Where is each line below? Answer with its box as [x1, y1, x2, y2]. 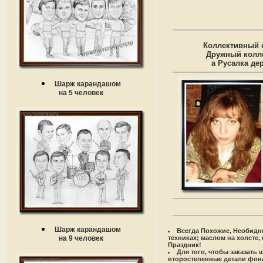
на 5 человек [59, 89, 103, 99]
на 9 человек [59, 234, 103, 244]
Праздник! [168, 241, 201, 248]
